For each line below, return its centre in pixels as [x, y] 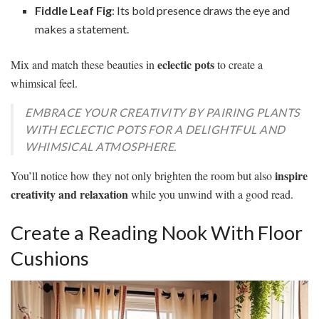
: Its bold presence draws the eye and [201, 11]
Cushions [50, 258]
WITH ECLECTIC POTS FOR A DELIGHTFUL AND [155, 130]
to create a [239, 65]
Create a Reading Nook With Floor [157, 232]
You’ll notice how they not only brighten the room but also [143, 176]
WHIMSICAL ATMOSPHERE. [101, 147]
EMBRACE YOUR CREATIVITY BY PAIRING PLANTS [162, 113]
